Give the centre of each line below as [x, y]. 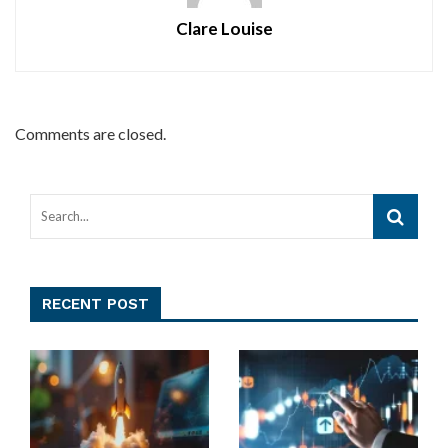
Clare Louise [224, 28]
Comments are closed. [90, 133]
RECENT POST [95, 303]
